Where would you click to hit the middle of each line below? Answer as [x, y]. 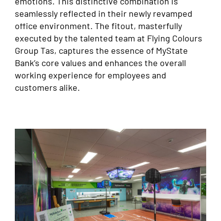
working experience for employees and [91, 75]
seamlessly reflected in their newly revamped [104, 14]
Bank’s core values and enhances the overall [100, 63]
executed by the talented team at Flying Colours [109, 38]
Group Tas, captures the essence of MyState [101, 51]
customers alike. [47, 88]
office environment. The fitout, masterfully [98, 26]
